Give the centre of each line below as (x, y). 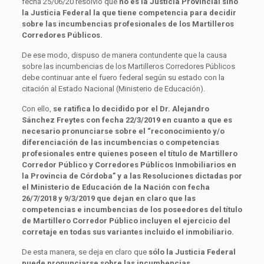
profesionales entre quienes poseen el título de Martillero (129, 153)
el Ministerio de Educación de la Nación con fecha (115, 187)
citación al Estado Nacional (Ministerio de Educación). (113, 88)
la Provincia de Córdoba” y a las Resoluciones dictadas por (132, 176)
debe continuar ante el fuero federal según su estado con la (123, 77)
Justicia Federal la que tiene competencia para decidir (133, 12)
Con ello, (37, 108)
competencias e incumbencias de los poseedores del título (132, 209)
